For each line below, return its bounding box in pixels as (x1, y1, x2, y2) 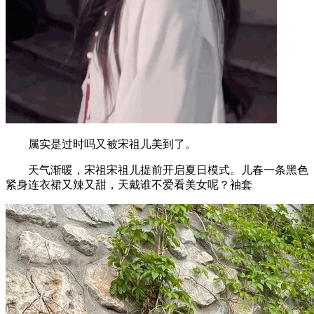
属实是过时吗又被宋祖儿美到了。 (6, 137, 196, 150)
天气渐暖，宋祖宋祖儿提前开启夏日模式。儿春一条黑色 (6, 163, 308, 176)
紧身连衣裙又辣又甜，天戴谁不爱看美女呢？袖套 (6, 178, 252, 191)
